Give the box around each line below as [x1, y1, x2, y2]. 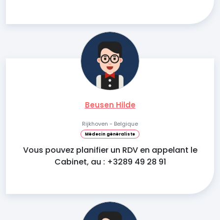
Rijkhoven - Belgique [82, 120, 138, 128]
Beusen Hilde [84, 100, 136, 110]
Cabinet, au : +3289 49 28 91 [54, 156, 166, 167]
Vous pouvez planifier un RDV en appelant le [23, 144, 197, 156]
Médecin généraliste [85, 131, 135, 137]
